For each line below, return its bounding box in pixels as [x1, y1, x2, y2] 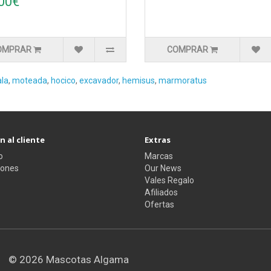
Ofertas [145, 200, 174, 210]
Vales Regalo [145, 175, 194, 186]
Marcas [145, 151, 173, 162]
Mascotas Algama [46, 253, 129, 266]
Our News [145, 163, 181, 174]
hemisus [122, 76, 155, 86]
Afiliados [145, 188, 178, 198]
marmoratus [158, 76, 207, 86]
